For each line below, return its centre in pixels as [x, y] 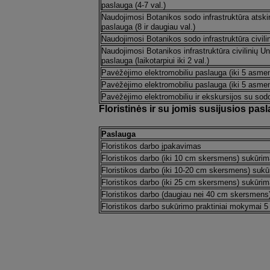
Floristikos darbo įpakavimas [151, 146]
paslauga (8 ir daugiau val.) [148, 27]
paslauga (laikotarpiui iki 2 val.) [155, 61]
